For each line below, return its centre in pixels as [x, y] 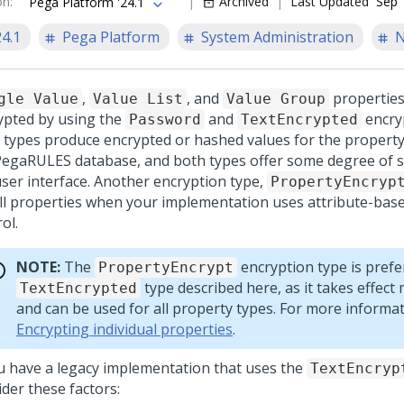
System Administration [277, 37]
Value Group [276, 99]
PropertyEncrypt [166, 267]
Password [165, 119]
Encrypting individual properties [124, 329]
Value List [138, 99]
